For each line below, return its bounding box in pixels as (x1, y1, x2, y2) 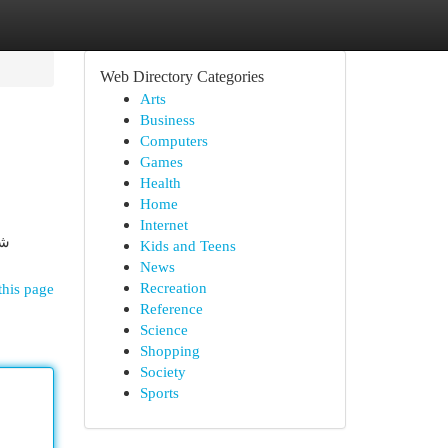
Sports (139, 384, 179, 401)
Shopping (139, 342, 200, 359)
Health (139, 174, 181, 191)
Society (139, 363, 186, 380)
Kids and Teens (139, 237, 236, 254)
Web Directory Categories (99, 68, 264, 85)
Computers (139, 132, 208, 149)
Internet (139, 216, 188, 233)
